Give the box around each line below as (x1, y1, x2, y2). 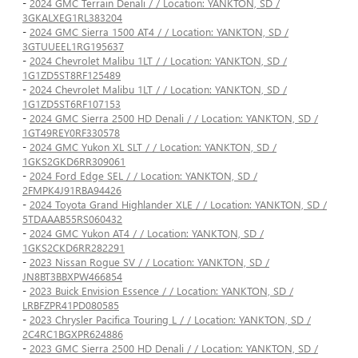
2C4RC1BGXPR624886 (22, 327, 123, 341)
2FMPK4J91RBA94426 (22, 183, 121, 197)
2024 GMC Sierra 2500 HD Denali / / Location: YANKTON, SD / (30, 111, 318, 125)
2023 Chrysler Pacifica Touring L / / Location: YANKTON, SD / (30, 312, 311, 327)
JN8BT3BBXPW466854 (22, 269, 122, 284)
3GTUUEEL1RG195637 (22, 39, 124, 54)
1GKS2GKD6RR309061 (22, 154, 125, 169)
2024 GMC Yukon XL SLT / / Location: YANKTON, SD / (30, 140, 276, 154)
